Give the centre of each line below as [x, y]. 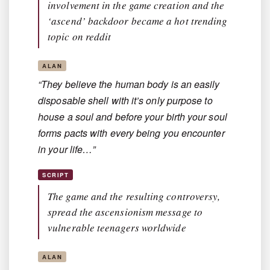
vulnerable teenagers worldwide [117, 228]
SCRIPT [56, 175]
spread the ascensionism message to [125, 212]
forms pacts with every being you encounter [131, 133]
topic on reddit [80, 37]
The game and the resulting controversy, [134, 196]
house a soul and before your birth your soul [133, 117]
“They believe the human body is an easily [129, 84]
